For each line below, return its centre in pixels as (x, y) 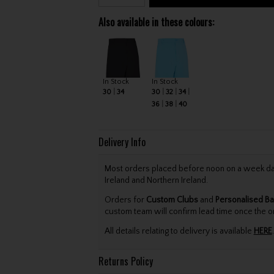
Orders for (125, 200)
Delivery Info (122, 142)
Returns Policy (125, 261)
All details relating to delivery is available (179, 231)
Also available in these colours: (156, 22)
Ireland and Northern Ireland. (156, 180)
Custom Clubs (172, 200)
